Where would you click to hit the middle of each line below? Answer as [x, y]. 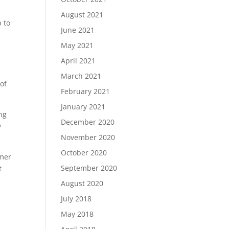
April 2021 [78, 61]
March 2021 [81, 76]
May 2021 [77, 45]
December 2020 [88, 122]
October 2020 [84, 153]
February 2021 [86, 91]
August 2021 [82, 15]
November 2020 [88, 137]
